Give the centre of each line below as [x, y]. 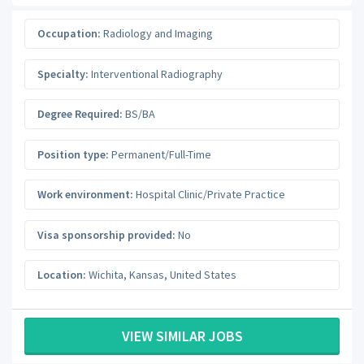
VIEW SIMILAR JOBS [182, 336]
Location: [62, 275]
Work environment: [85, 195]
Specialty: [63, 74]
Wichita [106, 275]
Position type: [73, 154]
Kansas [147, 275]
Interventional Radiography [156, 74]
